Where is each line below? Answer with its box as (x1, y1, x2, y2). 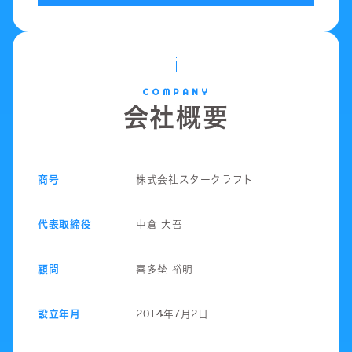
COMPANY (141, 86, 211, 97)
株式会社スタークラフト (136, 172, 255, 185)
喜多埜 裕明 (136, 262, 193, 275)
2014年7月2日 (136, 306, 209, 320)
